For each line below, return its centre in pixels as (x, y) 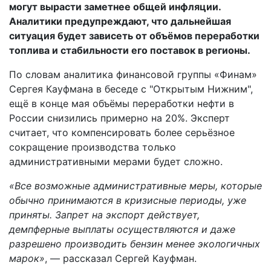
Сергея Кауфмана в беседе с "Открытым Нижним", (131, 89)
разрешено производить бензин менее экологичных (135, 244)
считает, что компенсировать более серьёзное (122, 132)
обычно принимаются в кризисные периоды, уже (128, 200)
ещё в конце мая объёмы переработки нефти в (122, 103)
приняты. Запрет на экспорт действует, (104, 215)
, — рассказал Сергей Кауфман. (121, 258)
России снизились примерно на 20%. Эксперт (119, 118)
